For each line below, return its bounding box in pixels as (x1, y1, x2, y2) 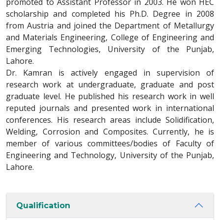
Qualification (16, 200, 70, 210)
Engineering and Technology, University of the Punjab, (6, 150, 214, 161)
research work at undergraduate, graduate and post (6, 79, 214, 90)
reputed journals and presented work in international (6, 103, 214, 113)
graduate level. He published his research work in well (6, 91, 214, 102)
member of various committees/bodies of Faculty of (6, 138, 214, 149)
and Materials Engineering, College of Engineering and (6, 32, 214, 43)
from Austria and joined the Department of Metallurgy (6, 20, 214, 31)
